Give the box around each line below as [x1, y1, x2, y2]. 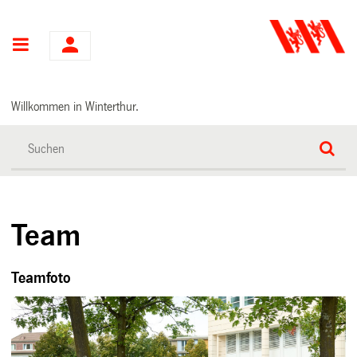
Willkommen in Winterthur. [11, 99, 139, 113]
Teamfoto [11, 269, 72, 286]
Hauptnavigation [29, 37, 152, 55]
